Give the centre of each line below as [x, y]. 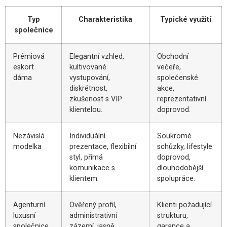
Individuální [87, 136]
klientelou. [86, 110]
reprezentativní [182, 99]
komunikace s [92, 168]
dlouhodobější [180, 168]
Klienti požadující [184, 205]
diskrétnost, [88, 89]
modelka [27, 147]
